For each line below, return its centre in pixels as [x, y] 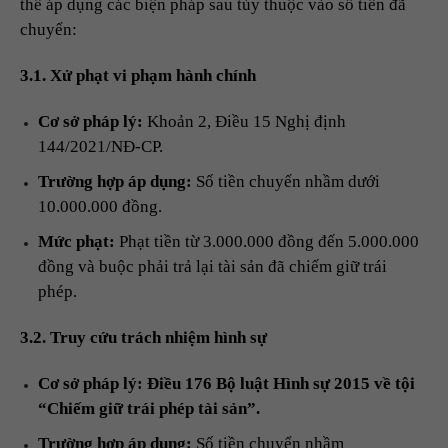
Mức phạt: [76, 242]
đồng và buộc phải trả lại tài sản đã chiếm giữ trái [212, 267]
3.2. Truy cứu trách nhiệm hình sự [143, 338]
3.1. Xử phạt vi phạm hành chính [138, 76]
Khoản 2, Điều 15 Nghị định [244, 122]
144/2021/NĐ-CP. [100, 147]
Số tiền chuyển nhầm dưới [286, 182]
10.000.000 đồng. [100, 207]
